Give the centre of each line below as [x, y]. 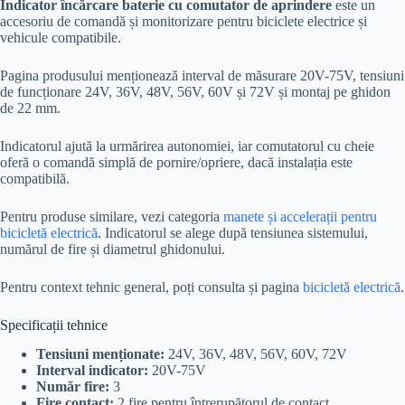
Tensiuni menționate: [100, 354]
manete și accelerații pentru [300, 216]
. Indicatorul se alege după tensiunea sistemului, [233, 232]
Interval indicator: [92, 371]
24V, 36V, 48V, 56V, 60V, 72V [256, 354]
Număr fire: [73, 387]
